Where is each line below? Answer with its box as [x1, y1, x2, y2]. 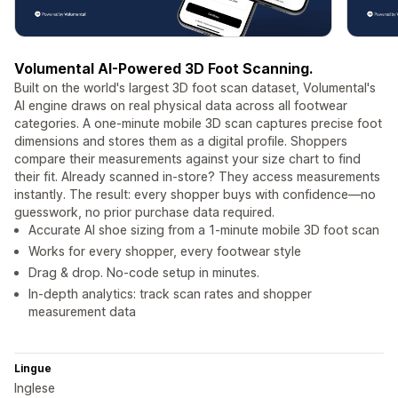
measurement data [28, 304, 136, 320]
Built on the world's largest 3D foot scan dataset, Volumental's [14, 80, 376, 96]
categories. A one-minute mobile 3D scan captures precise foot [14, 115, 382, 131]
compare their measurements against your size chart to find [14, 151, 361, 167]
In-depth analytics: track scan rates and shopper [28, 286, 312, 302]
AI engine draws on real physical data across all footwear [14, 98, 347, 114]
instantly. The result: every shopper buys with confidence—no [14, 187, 376, 203]
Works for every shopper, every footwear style [28, 243, 301, 259]
